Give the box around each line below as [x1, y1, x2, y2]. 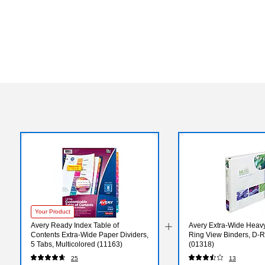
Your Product [35, 208, 70, 215]
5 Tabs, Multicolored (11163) [31, 240, 122, 248]
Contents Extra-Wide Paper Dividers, [31, 230, 148, 239]
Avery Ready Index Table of [31, 221, 119, 230]
